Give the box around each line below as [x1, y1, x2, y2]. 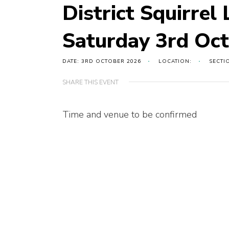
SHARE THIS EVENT [62, 78, 119, 87]
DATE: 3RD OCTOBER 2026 [62, 58, 141, 65]
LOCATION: [158, 58, 192, 65]
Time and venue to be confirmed [62, 108, 197, 121]
